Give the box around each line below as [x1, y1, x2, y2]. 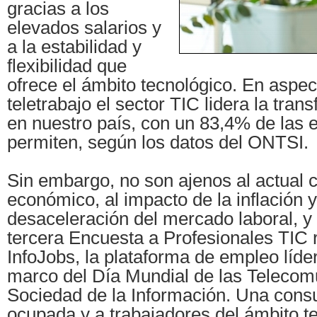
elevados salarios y [7, 18, 161, 38]
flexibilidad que [7, 56, 127, 76]
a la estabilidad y [7, 37, 142, 57]
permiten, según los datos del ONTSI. [7, 132, 309, 153]
